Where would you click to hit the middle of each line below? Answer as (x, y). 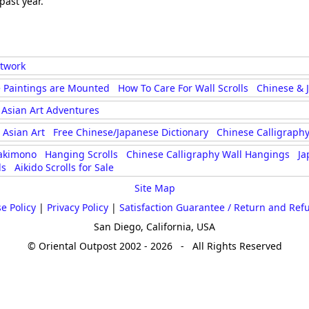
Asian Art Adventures (50, 110)
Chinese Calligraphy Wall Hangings (208, 154)
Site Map (154, 188)
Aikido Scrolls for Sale (64, 167)
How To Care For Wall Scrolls (183, 88)
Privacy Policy (78, 207)
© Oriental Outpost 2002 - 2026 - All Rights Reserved (154, 246)
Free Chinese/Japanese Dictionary (131, 132)
